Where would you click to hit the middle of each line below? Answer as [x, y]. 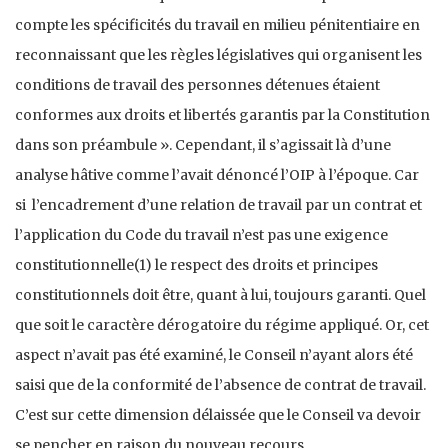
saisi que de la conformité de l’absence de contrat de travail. [220, 385]
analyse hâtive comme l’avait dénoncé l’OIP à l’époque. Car [217, 175]
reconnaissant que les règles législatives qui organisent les [218, 55]
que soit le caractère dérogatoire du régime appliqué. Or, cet [222, 325]
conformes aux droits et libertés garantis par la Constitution [222, 115]
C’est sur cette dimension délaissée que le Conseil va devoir [218, 415]
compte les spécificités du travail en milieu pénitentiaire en [217, 25]
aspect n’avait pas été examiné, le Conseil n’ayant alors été [214, 355]
